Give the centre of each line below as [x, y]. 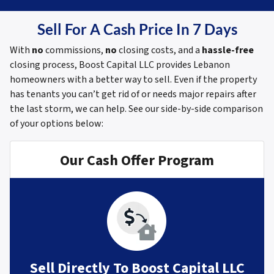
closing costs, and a [159, 50]
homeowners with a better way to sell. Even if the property [133, 79]
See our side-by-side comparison [196, 109]
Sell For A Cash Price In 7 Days [137, 29]
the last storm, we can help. [69, 109]
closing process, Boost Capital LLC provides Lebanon [120, 65]
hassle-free [228, 50]
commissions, [74, 50]
